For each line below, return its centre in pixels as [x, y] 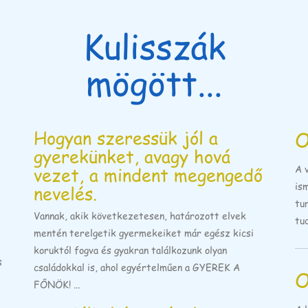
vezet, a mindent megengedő [148, 174]
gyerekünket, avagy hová [132, 155]
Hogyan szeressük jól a [126, 137]
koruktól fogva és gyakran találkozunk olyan [130, 250]
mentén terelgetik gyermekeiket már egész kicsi [144, 232]
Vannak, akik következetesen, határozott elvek [140, 215]
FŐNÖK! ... [57, 284]
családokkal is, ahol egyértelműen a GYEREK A [137, 267]
